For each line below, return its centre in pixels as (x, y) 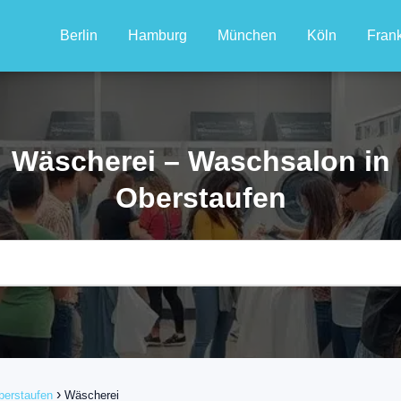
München (247, 35)
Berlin (79, 35)
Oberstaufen (200, 198)
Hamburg (158, 35)
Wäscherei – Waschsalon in (200, 161)
